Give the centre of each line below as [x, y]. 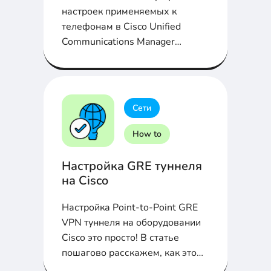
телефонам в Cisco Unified [121, 27]
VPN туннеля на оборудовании [131, 223]
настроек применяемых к [119, 12]
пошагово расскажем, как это [129, 253]
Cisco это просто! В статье [120, 238]
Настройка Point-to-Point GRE [130, 208]
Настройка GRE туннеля [132, 166]
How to [147, 134]
